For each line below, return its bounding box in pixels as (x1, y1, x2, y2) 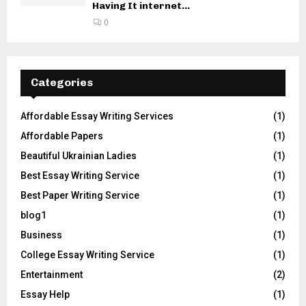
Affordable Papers (20, 130, 103, 141)
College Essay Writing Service (20, 249, 154, 260)
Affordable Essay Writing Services (20, 110, 173, 122)
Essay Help (20, 288, 70, 300)
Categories (31, 75, 93, 89)
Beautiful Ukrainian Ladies (20, 150, 137, 161)
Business (20, 229, 62, 240)
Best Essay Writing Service (20, 169, 139, 181)
